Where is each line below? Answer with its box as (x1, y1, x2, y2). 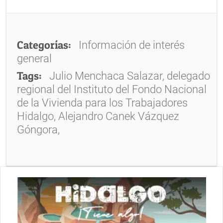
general (17, 52, 52, 65)
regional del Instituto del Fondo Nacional (17, 83, 207, 96)
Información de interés (76, 39, 185, 52)
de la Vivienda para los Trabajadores (17, 97, 188, 110)
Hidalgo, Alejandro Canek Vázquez (17, 110, 180, 123)
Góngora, (17, 123, 60, 136)
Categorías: (17, 38, 72, 52)
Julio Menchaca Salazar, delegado (49, 70, 211, 83)
